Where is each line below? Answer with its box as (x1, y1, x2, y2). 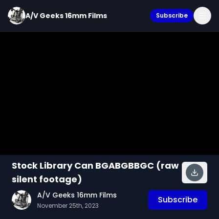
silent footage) (12, 173, 82, 185)
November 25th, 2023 (37, 201, 99, 210)
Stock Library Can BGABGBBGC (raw (12, 159, 179, 172)
